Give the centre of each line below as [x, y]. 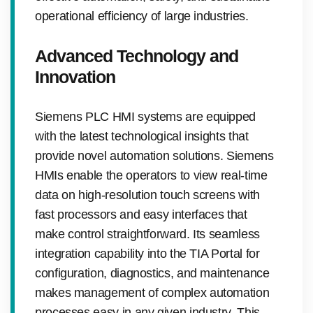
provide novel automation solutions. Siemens [154, 155]
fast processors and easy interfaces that [141, 214]
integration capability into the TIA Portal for [147, 253]
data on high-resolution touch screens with [147, 195]
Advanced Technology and [137, 56]
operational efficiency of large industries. [142, 16]
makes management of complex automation [152, 292]
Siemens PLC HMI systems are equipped [146, 116]
